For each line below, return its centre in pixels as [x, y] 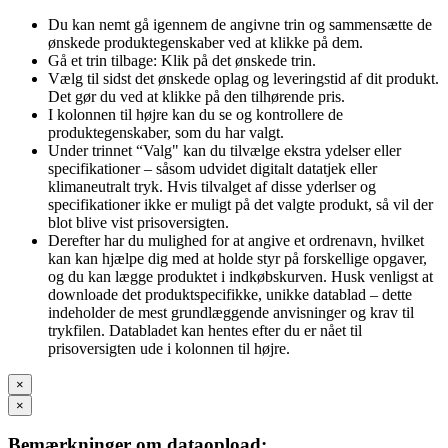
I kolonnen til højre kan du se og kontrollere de [195, 114]
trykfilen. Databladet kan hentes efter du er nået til [205, 330]
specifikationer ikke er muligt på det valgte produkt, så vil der [240, 204]
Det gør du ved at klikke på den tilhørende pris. [196, 96]
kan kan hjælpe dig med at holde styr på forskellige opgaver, [237, 258]
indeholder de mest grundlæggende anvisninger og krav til [231, 312]
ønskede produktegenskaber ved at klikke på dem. [205, 42]
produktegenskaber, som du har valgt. [166, 132]
